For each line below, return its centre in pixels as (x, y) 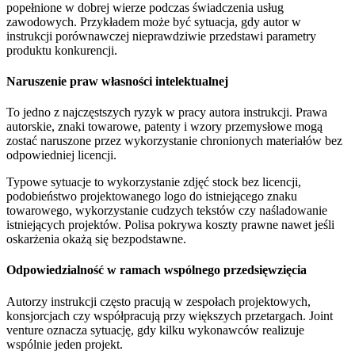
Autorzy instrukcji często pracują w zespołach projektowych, (158, 301)
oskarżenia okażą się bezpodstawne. (96, 239)
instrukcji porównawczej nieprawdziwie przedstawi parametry (161, 36)
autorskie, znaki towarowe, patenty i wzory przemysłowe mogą (164, 127)
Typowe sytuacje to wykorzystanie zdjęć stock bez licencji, (154, 182)
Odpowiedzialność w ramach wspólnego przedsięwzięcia (157, 270)
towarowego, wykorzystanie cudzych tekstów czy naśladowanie (167, 211)
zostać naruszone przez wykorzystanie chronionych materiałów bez (174, 141)
